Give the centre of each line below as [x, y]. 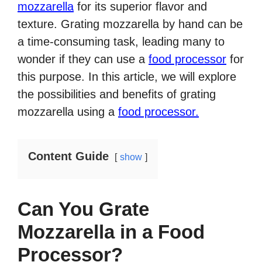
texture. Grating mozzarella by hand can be [130, 24]
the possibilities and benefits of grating [117, 94]
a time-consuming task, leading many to [121, 42]
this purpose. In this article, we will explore [127, 77]
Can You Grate [83, 209]
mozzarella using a [68, 112]
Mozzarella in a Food [111, 232]
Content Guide [68, 156]
